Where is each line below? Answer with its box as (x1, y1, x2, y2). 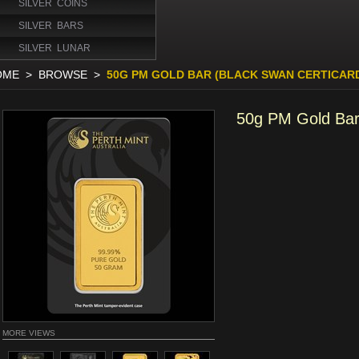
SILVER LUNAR (18, 42, 91, 54)
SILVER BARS (18, 20, 83, 31)
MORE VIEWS (2, 329, 55, 337)
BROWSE (38, 68, 87, 81)
